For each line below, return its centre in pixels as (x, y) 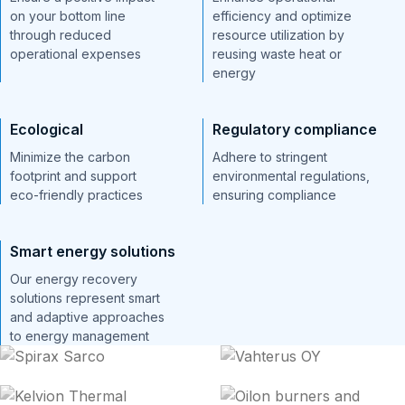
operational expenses (75, 54)
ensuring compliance (274, 195)
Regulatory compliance (295, 129)
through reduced (61, 35)
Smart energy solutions (93, 251)
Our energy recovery (74, 279)
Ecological (47, 129)
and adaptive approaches (87, 317)
